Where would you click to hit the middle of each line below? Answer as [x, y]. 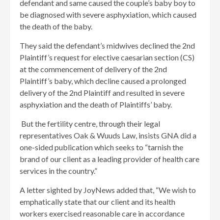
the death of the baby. [56, 27]
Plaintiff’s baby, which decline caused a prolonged [103, 81]
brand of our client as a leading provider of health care [110, 159]
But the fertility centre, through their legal [90, 124]
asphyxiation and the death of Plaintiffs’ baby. [96, 105]
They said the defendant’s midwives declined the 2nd [107, 46]
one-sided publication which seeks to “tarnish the [101, 147]
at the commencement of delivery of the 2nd [93, 69]
